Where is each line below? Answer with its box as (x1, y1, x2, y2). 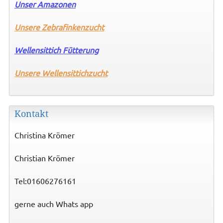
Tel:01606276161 (14, 176, 76, 186)
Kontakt (14, 109, 48, 119)
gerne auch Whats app (14, 199, 93, 209)
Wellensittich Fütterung (14, 45, 99, 55)
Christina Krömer (14, 130, 75, 140)
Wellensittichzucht (41, 68, 108, 78)
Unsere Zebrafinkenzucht (14, 22, 104, 32)
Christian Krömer (14, 153, 75, 163)
